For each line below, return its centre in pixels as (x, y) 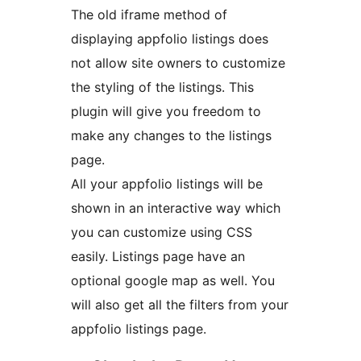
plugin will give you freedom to (166, 112)
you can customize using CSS (162, 232)
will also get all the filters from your (180, 305)
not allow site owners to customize (178, 63)
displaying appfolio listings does (170, 39)
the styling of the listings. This (162, 87)
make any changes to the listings (171, 136)
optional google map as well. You (173, 281)
